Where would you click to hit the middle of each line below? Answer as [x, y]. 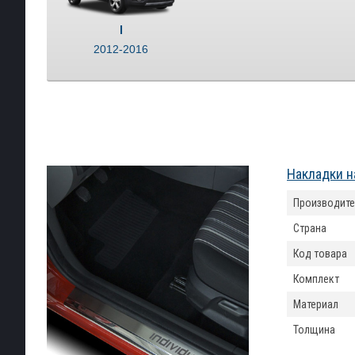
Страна [310, 228]
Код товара [320, 254]
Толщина [314, 330]
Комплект [316, 279]
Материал [316, 304]
